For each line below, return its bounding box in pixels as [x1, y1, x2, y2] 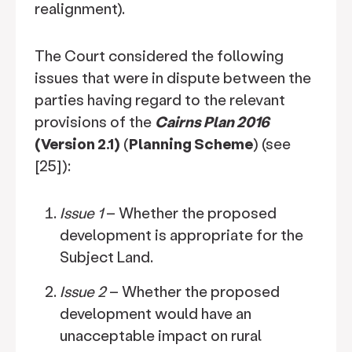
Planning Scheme [129, 134, 253, 153]
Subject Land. [60, 247, 156, 266]
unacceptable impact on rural [60, 325, 262, 345]
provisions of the [35, 112, 155, 131]
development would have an [60, 303, 251, 323]
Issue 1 [60, 203, 103, 222]
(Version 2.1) [35, 134, 120, 153]
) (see [253, 134, 291, 153]
